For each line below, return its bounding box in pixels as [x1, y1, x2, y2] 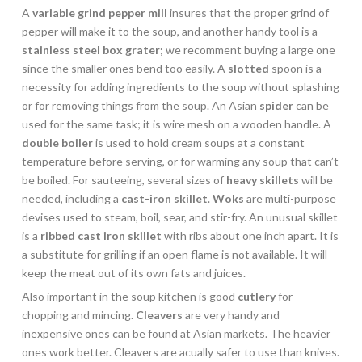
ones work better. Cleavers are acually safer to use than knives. [21, 344, 339, 359]
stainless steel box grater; [21, 42, 163, 57]
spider [259, 98, 293, 112]
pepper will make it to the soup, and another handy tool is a [21, 23, 318, 38]
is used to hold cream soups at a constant [92, 135, 305, 149]
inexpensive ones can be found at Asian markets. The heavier [21, 326, 330, 340]
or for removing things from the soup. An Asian [21, 98, 259, 112]
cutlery [237, 288, 276, 303]
